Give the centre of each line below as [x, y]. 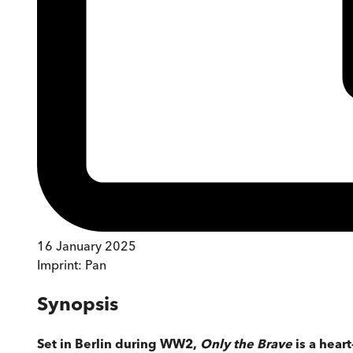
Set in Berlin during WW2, [119, 343]
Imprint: [61, 264]
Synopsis [78, 303]
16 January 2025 [87, 245]
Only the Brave [246, 343]
